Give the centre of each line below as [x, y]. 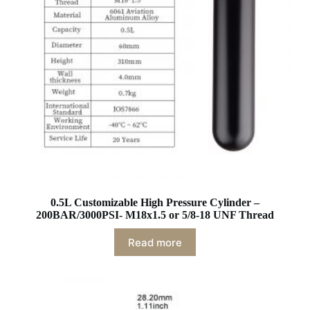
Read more [155, 242]
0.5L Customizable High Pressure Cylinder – [155, 203]
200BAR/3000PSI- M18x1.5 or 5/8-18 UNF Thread [155, 215]
